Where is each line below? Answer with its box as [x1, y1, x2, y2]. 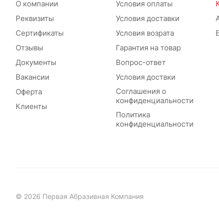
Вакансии [16, 72, 49, 82]
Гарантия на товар [115, 43, 181, 52]
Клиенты [16, 102, 47, 111]
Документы [16, 58, 56, 67]
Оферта [16, 87, 42, 96]
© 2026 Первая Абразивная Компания [16, 192, 144, 200]
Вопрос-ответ [115, 58, 166, 67]
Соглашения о [115, 87, 166, 96]
